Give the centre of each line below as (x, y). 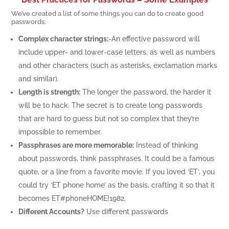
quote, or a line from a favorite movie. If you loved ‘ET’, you (117, 171)
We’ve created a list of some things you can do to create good (108, 13)
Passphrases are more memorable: (76, 145)
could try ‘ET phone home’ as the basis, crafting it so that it (117, 185)
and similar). (39, 78)
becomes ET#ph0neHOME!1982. (72, 198)
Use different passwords (127, 211)
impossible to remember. (60, 132)
